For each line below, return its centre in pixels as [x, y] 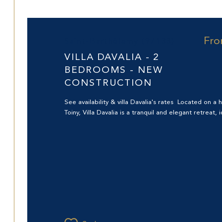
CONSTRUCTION [108, 84]
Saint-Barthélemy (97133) [122, 42]
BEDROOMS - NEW [114, 71]
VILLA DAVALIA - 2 [112, 58]
